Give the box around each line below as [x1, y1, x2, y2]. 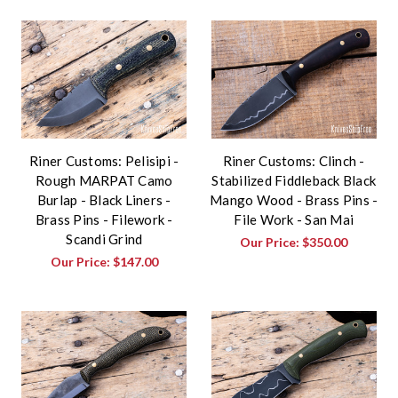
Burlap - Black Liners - [36, 191, 171, 208]
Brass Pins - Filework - [35, 211, 173, 227]
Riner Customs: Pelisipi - [29, 152, 179, 169]
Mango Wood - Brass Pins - [210, 191, 378, 208]
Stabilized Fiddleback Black [211, 171, 377, 188]
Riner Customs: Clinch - [222, 152, 365, 169]
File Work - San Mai [234, 211, 354, 227]
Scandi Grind [66, 230, 143, 247]
